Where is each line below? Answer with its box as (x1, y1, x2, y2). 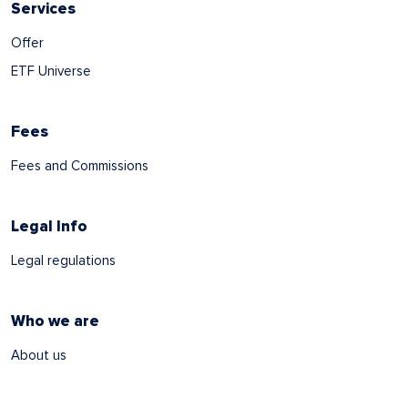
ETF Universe (11, 62, 91, 79)
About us (11, 346, 66, 363)
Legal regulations (11, 251, 116, 269)
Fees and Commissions (11, 157, 148, 174)
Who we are (11, 311, 99, 331)
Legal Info (11, 216, 87, 236)
